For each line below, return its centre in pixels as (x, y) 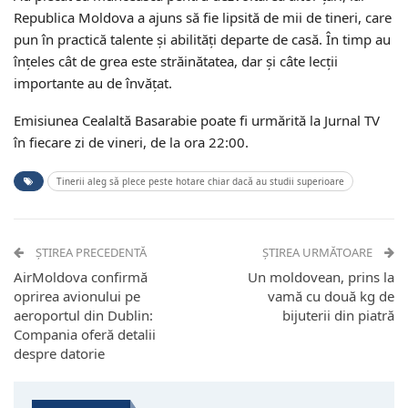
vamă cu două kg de (331, 296)
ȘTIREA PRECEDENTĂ (90, 253)
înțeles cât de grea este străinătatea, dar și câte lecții (176, 61)
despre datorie (59, 354)
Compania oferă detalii (85, 335)
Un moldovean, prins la (321, 277)
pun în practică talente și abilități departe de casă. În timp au (202, 40)
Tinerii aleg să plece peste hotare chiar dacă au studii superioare (200, 182)
